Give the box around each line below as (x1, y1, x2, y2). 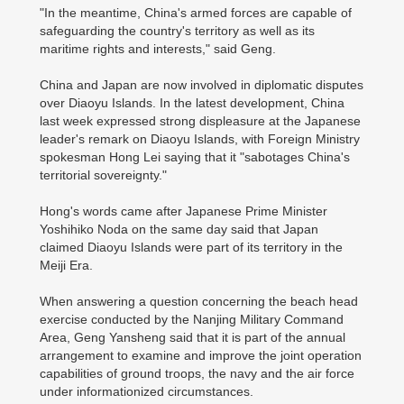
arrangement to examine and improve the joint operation (40, 348, 362, 363)
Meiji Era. (40, 258, 93, 272)
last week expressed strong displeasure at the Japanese (40, 114, 361, 128)
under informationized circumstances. (40, 384, 253, 399)
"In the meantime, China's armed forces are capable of (40, 5, 352, 20)
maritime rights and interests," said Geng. (40, 41, 276, 56)
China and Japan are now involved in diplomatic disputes (40, 78, 363, 92)
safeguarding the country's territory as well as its (40, 23, 315, 38)
